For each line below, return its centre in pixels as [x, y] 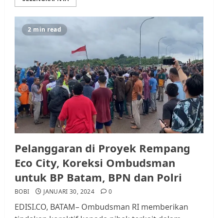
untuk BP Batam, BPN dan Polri [98, 177]
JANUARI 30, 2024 [69, 191]
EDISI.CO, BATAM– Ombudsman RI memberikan [101, 207]
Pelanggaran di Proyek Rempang [102, 148]
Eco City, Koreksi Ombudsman [95, 162]
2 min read [45, 29]
